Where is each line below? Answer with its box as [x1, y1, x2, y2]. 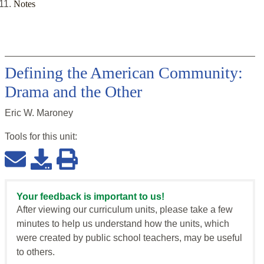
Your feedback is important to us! [16, 192, 164, 202]
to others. [16, 247, 55, 258]
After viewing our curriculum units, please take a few [16, 204, 233, 215]
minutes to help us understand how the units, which [16, 219, 229, 229]
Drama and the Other [5, 82, 142, 101]
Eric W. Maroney [5, 108, 73, 118]
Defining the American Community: [5, 64, 243, 82]
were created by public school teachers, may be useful [16, 233, 242, 243]
